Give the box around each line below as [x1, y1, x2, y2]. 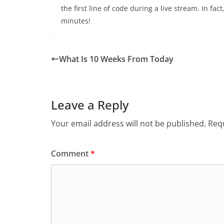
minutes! [61, 15, 90, 25]
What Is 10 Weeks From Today [59, 53, 173, 64]
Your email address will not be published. [51, 117, 206, 129]
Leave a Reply [51, 96, 128, 113]
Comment [51, 147, 90, 159]
